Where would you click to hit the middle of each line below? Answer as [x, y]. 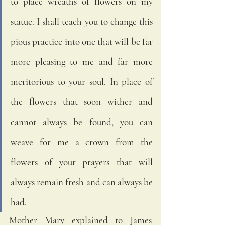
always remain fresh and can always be [82, 182]
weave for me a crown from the [82, 142]
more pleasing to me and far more [82, 61]
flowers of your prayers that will [82, 162]
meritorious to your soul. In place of [82, 81]
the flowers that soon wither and [82, 101]
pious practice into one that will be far [82, 41]
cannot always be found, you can [82, 122]
